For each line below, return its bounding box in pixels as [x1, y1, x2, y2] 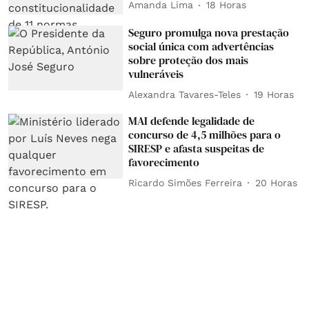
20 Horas [255, 177, 298, 188]
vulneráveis [128, 66, 184, 82]
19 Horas [254, 88, 295, 100]
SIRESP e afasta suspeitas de [128, 141, 265, 157]
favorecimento [128, 154, 200, 170]
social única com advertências [128, 39, 275, 54]
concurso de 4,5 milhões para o [128, 127, 281, 143]
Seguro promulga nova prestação [128, 25, 290, 41]
